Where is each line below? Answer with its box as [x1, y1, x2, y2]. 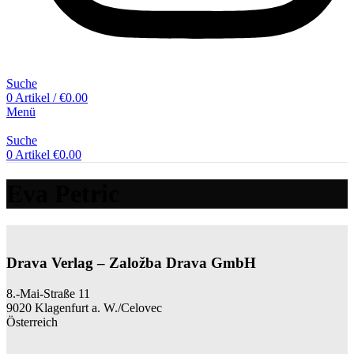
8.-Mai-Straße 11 [6, 286, 90, 300]
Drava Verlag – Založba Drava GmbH [6, 254, 256, 272]
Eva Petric [6, 179, 119, 208]
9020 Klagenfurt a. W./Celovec [6, 300, 162, 314]
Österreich [6, 314, 58, 329]
